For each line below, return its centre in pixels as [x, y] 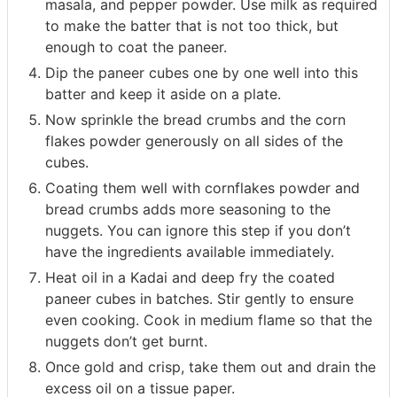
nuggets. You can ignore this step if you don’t [198, 231]
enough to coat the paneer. [136, 47]
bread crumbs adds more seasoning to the [188, 210]
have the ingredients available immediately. [190, 252]
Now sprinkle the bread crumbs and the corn [195, 120]
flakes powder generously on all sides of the [194, 141]
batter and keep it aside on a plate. [163, 94]
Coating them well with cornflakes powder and [202, 188]
